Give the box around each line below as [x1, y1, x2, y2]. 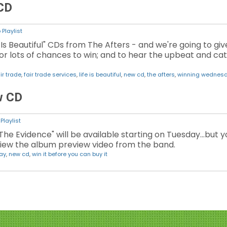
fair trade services [24, 70, 77, 79]
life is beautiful [79, 70, 121, 79]
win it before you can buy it [32, 150, 107, 159]
